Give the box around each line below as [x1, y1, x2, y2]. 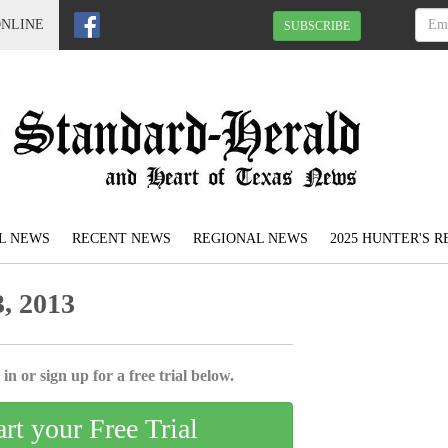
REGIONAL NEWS [193, 231, 308, 247]
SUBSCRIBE [284, 18, 350, 33]
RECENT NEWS [72, 231, 171, 247]
